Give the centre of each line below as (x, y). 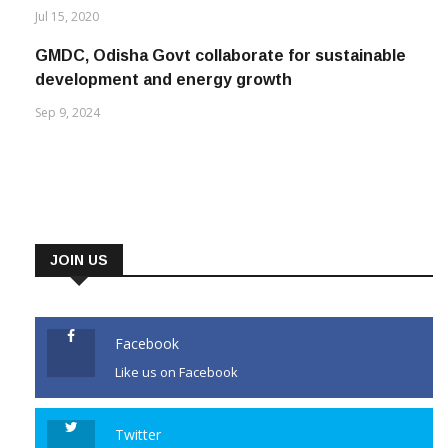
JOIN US (79, 239)
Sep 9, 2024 (67, 92)
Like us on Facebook (176, 351)
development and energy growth (163, 59)
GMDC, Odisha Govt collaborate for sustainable (220, 35)
